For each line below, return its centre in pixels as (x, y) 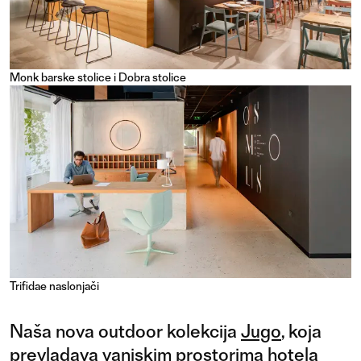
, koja (301, 331)
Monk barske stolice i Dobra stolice (98, 78)
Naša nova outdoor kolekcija (125, 331)
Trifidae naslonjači (54, 286)
